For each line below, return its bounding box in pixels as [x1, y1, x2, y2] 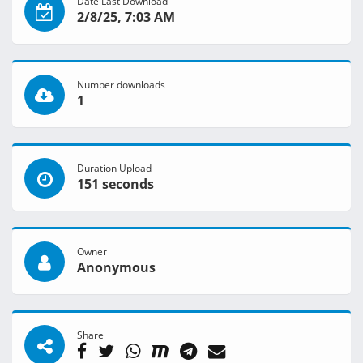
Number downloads [77, 78, 165, 92]
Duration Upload [77, 161, 152, 175]
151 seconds [77, 175, 154, 194]
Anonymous [77, 258, 156, 277]
